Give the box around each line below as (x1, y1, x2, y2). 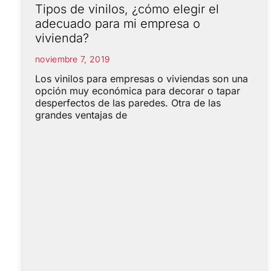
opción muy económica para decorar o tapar (35, 84, 240, 97)
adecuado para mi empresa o (35, 16, 200, 31)
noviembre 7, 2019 (35, 53, 110, 64)
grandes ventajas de (35, 108, 127, 121)
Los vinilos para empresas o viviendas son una (35, 72, 248, 85)
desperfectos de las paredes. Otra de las (35, 96, 221, 109)
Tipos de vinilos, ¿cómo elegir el (35, 1, 219, 16)
